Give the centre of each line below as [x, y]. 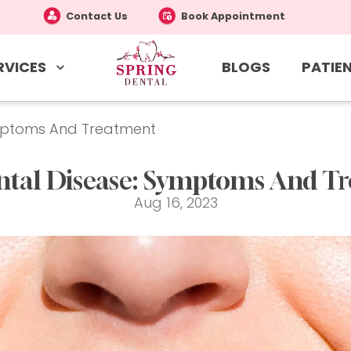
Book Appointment [233, 16]
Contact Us [97, 16]
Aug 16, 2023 [175, 203]
